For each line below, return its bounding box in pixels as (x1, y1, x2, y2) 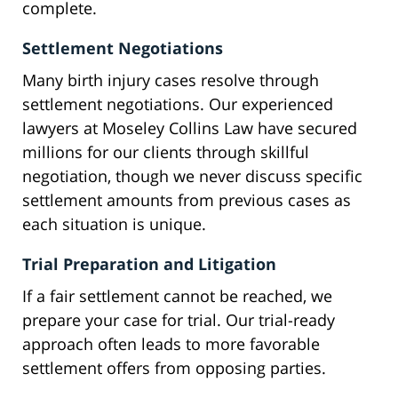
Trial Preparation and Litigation (22, 253, 276, 275)
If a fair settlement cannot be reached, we (22, 285, 332, 307)
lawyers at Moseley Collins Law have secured (22, 117, 357, 139)
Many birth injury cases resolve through (22, 69, 319, 92)
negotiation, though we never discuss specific (22, 165, 362, 187)
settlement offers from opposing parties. (22, 357, 326, 379)
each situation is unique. (22, 213, 206, 235)
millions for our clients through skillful (22, 141, 309, 163)
